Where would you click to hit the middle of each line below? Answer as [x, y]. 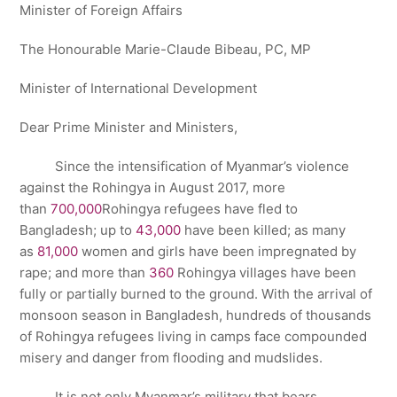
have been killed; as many [264, 230]
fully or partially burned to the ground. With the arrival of [196, 294]
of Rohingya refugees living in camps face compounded [194, 336]
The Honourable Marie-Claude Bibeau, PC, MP [166, 49]
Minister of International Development [139, 88]
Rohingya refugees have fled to [200, 209]
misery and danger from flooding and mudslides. [171, 358]
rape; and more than [85, 272]
